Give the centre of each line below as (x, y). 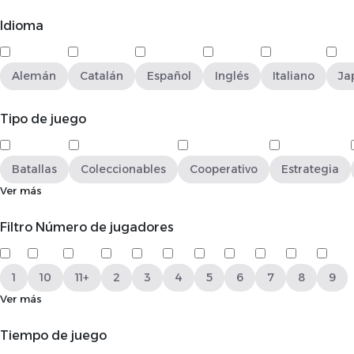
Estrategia (310, 169)
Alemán (34, 76)
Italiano (294, 76)
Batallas (34, 169)
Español (169, 76)
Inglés (232, 76)
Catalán (102, 76)
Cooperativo (224, 169)
